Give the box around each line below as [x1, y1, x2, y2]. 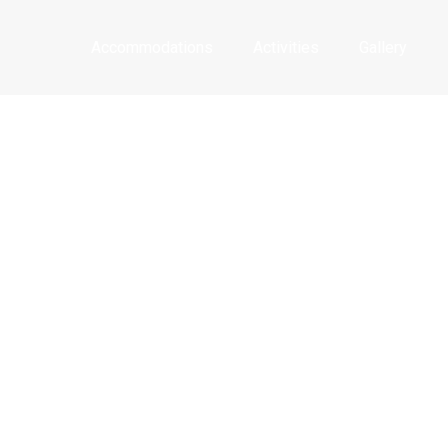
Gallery [359, 37, 408, 57]
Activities [253, 37, 320, 57]
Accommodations [91, 37, 214, 57]
